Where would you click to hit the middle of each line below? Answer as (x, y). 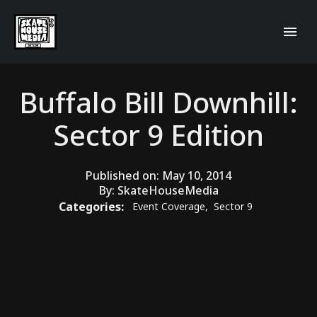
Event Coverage (169, 207)
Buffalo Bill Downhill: (158, 102)
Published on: (124, 175)
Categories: (93, 206)
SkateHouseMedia (168, 190)
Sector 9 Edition (158, 134)
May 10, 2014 (197, 175)
